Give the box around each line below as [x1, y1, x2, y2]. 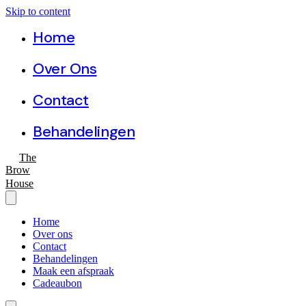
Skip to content [5, 5, 70, 17]
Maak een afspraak [33, 265, 114, 277]
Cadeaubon [33, 277, 82, 289]
